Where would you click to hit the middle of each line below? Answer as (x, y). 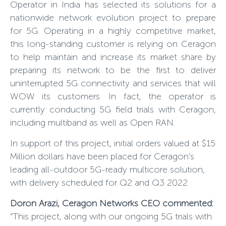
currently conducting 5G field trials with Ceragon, (113, 109)
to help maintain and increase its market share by (113, 57)
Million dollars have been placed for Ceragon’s (102, 156)
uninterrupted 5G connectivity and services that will (113, 83)
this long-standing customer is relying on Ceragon (113, 44)
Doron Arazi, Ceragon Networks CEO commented (111, 203)
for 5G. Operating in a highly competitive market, (113, 31)
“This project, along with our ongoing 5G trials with (111, 216)
